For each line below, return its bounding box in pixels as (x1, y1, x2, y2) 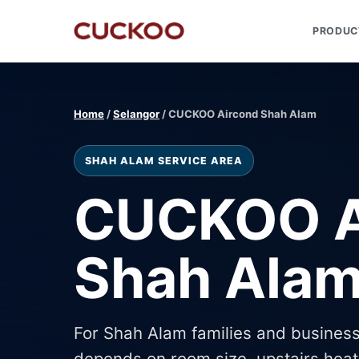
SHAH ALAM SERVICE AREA (85, 155, 243, 167)
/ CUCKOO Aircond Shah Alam (159, 107, 317, 120)
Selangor (113, 107, 159, 120)
